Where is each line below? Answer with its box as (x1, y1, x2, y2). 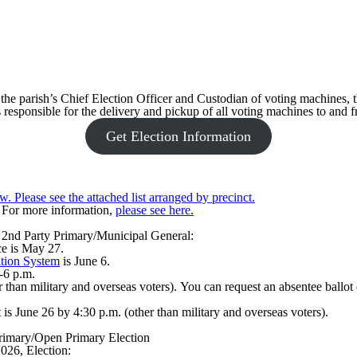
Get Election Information (106, 128, 251, 144)
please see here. (116, 203, 194, 217)
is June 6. (60, 254, 110, 268)
